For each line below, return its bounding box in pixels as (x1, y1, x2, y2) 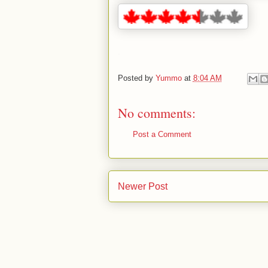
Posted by (117, 74, 156, 83)
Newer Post (117, 181, 167, 191)
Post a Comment (132, 130, 191, 139)
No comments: (117, 104, 196, 121)
